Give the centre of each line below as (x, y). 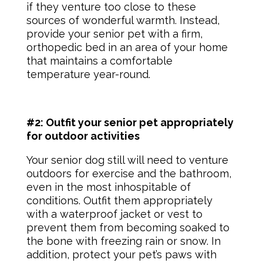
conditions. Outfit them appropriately (119, 200)
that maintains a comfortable (99, 60)
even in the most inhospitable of (108, 187)
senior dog (77, 160)
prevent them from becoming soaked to (128, 227)
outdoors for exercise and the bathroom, (129, 173)
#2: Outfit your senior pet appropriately (130, 122)
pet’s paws (165, 254)
